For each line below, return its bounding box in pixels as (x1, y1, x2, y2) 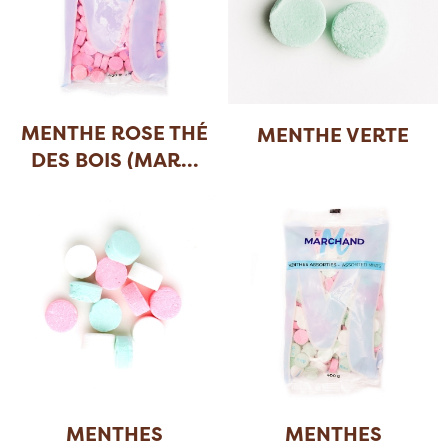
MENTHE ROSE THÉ (21, 119, 209, 147)
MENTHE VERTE (257, 121, 410, 149)
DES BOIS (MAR (30, 146, 181, 174)
